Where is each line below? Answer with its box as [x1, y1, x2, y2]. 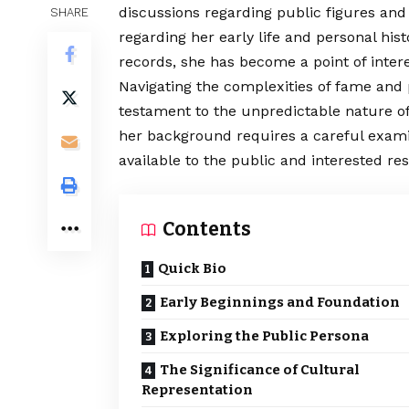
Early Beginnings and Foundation [160, 294, 400, 311]
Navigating [119, 78, 196, 96]
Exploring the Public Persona [160, 328, 369, 345]
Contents [163, 217, 251, 242]
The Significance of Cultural [160, 362, 360, 379]
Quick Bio [158, 260, 226, 278]
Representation [142, 382, 253, 399]
